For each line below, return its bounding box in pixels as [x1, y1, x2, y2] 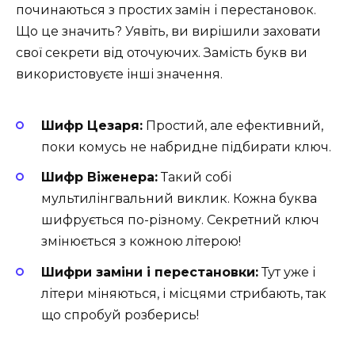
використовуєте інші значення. [16, 66, 223, 82]
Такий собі [158, 170, 231, 185]
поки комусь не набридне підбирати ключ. [41, 139, 331, 155]
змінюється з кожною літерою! [41, 234, 241, 250]
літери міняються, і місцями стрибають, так [41, 285, 326, 301]
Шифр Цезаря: [41, 118, 143, 134]
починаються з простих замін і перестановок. [16, 2, 316, 17]
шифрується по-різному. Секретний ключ [41, 212, 319, 228]
